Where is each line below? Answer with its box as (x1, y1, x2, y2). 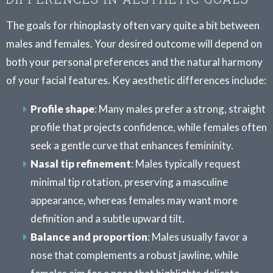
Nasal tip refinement (30, 157, 131, 170)
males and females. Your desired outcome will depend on (6, 37, 262, 50)
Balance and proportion (30, 230, 147, 243)
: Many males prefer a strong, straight (94, 102, 266, 115)
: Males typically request (131, 157, 241, 170)
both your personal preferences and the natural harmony (6, 55, 263, 68)
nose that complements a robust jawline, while (30, 249, 238, 261)
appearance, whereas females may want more (30, 194, 238, 207)
